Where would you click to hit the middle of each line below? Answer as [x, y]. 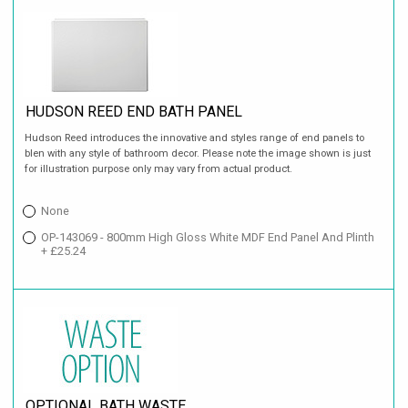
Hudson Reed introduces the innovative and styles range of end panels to [195, 138]
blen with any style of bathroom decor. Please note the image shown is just [198, 153]
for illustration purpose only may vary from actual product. [159, 168]
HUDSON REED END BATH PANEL [134, 111]
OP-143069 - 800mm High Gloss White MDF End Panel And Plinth [208, 237]
